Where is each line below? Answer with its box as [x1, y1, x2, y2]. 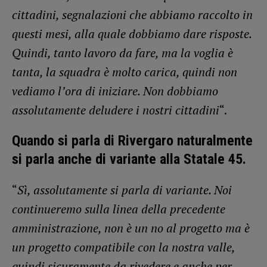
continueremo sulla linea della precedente [12, 201, 225, 218]
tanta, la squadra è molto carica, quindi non [12, 64, 237, 80]
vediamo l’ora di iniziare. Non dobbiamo [12, 83, 218, 100]
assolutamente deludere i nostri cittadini [12, 102, 219, 119]
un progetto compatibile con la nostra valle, [12, 239, 235, 256]
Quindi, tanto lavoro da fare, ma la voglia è [12, 45, 233, 61]
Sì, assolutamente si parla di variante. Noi [17, 182, 232, 198]
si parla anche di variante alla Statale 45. [12, 151, 246, 168]
